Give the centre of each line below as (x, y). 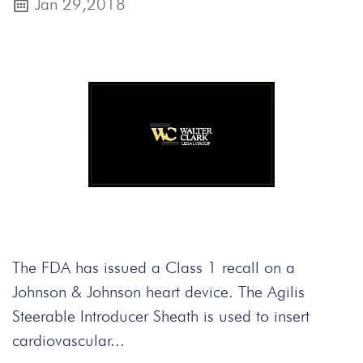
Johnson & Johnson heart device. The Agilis (158, 292)
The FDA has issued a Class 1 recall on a (154, 267)
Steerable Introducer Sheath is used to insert (161, 316)
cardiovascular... (68, 340)
